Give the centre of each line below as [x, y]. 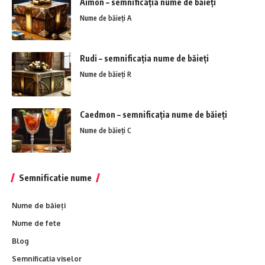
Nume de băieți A [106, 18]
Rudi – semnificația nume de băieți [144, 59]
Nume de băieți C [106, 131]
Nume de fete [36, 224]
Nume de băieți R [106, 75]
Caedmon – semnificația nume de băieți [153, 115]
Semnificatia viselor [47, 259]
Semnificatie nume [55, 178]
